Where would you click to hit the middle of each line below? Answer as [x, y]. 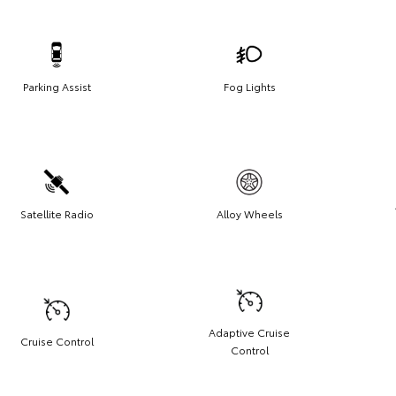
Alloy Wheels [249, 213]
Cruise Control [57, 340]
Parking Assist [57, 86]
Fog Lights [249, 86]
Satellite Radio [57, 213]
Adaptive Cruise [249, 331]
